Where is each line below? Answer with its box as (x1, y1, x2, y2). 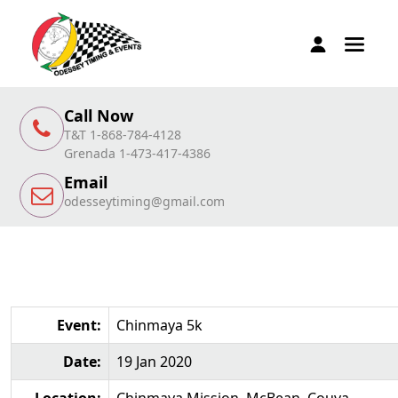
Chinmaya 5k (116, 315, 203, 335)
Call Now (64, 105, 133, 126)
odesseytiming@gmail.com (64, 193, 225, 210)
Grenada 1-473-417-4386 (64, 145, 211, 162)
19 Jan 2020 (116, 352, 192, 371)
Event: (57, 315, 101, 335)
